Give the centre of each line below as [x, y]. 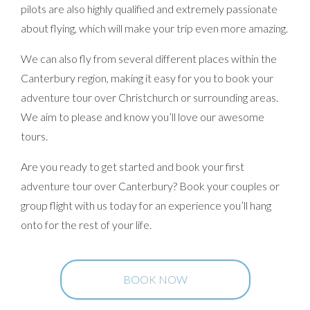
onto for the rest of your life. [86, 225]
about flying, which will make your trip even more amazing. [154, 28]
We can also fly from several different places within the [149, 59]
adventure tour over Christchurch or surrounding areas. [149, 98]
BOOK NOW [155, 280]
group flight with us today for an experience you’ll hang [146, 206]
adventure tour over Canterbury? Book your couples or [150, 186]
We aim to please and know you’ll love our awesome [143, 117]
